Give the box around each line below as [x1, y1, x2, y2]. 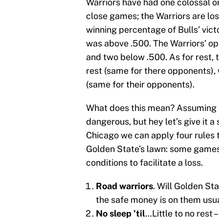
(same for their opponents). [86, 79, 195, 89]
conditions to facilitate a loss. [86, 157, 203, 168]
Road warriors [96, 180, 153, 191]
